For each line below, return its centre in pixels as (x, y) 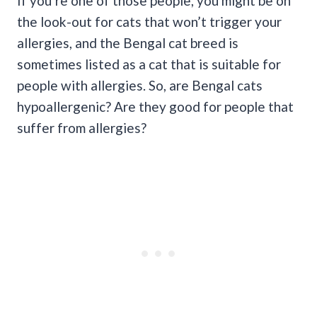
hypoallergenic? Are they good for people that (155, 106)
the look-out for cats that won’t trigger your (149, 21)
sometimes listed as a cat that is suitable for (149, 64)
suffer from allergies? (82, 127)
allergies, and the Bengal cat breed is (128, 42)
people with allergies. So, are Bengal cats (140, 85)
